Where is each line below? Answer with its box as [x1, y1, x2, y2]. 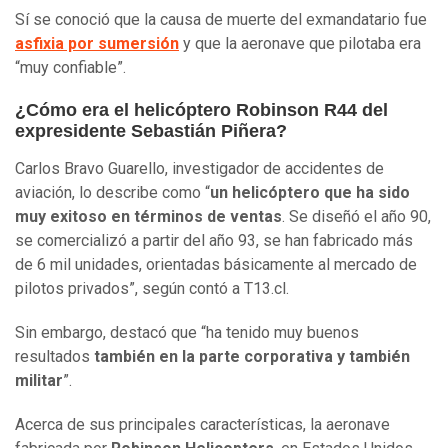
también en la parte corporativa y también [94, 346, 410, 366]
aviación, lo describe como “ [15, 182, 210, 202]
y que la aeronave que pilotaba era [179, 33, 421, 53]
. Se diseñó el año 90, [282, 206, 431, 226]
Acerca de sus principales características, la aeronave [15, 414, 390, 434]
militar [15, 370, 63, 390]
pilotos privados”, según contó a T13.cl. [15, 278, 289, 298]
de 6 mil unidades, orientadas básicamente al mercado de [15, 254, 417, 274]
